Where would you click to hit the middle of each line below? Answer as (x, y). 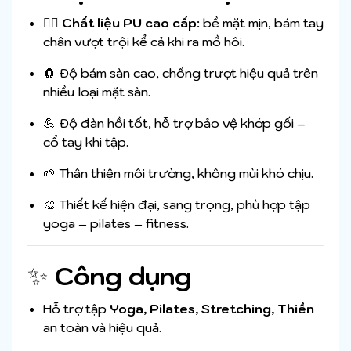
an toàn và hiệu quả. (102, 328)
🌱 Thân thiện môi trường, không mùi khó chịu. (178, 174)
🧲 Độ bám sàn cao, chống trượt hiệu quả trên (181, 73)
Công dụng (123, 276)
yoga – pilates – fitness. (116, 224)
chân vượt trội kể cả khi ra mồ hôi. (144, 42)
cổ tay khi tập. (86, 142)
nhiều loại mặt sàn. (97, 92)
